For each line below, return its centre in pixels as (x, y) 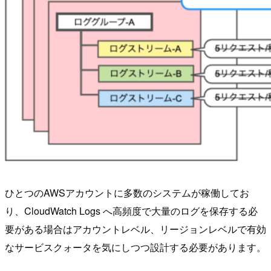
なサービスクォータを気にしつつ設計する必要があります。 (135, 247)
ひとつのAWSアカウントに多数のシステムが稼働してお (127, 193)
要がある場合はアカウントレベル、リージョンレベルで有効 (135, 229)
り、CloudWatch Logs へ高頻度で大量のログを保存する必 (131, 211)
